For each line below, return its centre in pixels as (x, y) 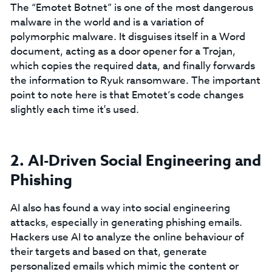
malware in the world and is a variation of (107, 22)
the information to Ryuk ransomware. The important (135, 80)
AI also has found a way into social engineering (120, 208)
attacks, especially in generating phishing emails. (126, 223)
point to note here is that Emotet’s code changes (127, 95)
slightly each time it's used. (74, 110)
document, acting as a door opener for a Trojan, (123, 51)
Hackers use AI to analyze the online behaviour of (127, 237)
